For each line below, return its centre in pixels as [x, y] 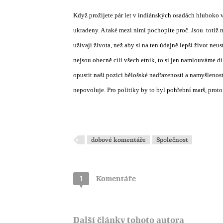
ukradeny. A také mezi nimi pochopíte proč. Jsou [138, 30]
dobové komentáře [119, 140]
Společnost [172, 140]
